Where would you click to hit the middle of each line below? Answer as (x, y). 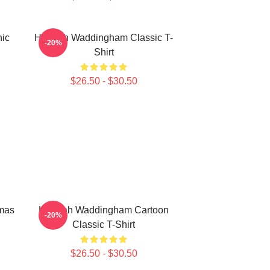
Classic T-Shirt (104, 224)
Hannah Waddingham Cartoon (104, 210)
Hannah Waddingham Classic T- (104, 38)
